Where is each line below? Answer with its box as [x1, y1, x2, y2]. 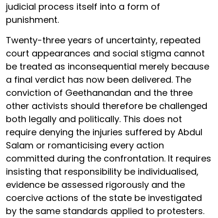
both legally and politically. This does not [6, 113, 182, 126]
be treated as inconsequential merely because [6, 60, 209, 73]
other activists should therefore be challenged [6, 100, 207, 112]
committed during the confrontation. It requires [6, 152, 211, 165]
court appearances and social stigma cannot [6, 47, 205, 60]
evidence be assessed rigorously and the [6, 179, 185, 191]
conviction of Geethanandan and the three [6, 87, 193, 99]
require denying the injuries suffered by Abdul [6, 126, 202, 139]
